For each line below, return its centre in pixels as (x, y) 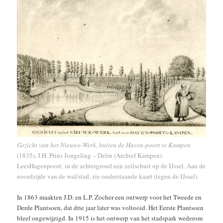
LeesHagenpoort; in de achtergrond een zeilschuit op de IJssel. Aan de (111, 166)
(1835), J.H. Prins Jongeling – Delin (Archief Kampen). (90, 156)
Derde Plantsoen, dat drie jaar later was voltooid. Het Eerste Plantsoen (111, 208)
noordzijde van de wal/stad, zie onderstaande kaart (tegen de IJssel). (108, 176)
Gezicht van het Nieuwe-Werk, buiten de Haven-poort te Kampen (104, 145)
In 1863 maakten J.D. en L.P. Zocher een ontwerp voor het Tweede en (110, 197)
